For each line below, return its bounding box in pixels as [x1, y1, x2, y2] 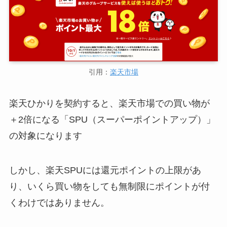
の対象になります [9, 131, 82, 141]
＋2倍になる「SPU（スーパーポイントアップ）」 [9, 115, 215, 125]
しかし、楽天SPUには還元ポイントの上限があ [9, 165, 201, 175]
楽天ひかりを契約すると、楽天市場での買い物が [9, 98, 210, 109]
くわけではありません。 [9, 197, 109, 208]
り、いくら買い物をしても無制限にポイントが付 [9, 181, 210, 192]
